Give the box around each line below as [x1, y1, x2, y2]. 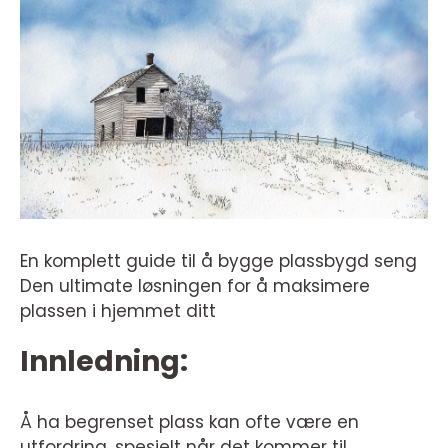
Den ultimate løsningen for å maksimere [20, 274, 370, 298]
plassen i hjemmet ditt [20, 299, 216, 323]
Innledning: [20, 342, 188, 381]
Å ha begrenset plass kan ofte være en [20, 410, 359, 434]
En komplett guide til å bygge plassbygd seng [20, 249, 417, 273]
